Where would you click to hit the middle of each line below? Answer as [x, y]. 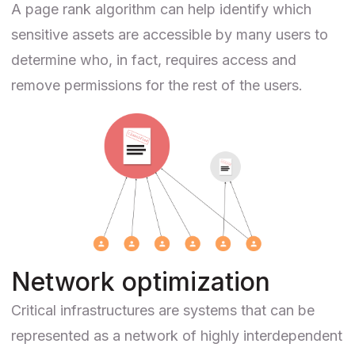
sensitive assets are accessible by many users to [170, 34]
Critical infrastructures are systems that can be [163, 310]
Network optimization [141, 281]
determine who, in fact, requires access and [154, 59]
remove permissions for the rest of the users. [157, 85]
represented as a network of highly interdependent [177, 335]
